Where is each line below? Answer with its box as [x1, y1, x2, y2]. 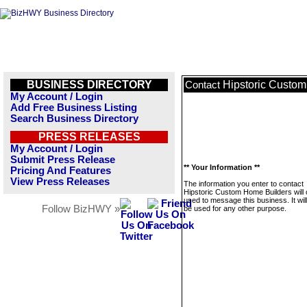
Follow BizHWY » [42, 204, 120, 214]
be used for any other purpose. [184, 204, 286, 212]
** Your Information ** [184, 163, 260, 171]
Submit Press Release [10, 154, 115, 165]
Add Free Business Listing [10, 102, 137, 113]
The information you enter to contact [184, 180, 304, 188]
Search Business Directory [10, 113, 138, 124]
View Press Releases [10, 176, 110, 187]
